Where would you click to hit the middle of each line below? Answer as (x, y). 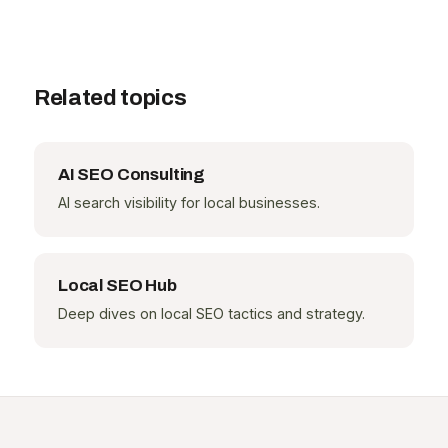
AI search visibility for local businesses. (188, 203)
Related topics (110, 98)
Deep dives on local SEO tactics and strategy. (211, 314)
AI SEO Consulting (131, 175)
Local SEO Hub (117, 286)
